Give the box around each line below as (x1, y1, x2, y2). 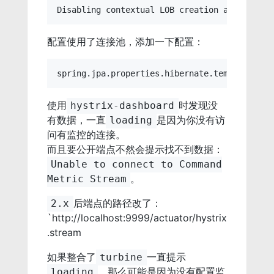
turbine (100, 251, 143, 264)
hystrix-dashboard (70, 100, 175, 112)
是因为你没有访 (156, 114, 225, 127)
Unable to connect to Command (51, 158, 223, 171)
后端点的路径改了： (73, 197, 161, 210)
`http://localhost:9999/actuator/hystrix (46, 212, 227, 224)
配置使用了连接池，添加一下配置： (46, 35, 204, 48)
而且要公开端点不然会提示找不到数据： (46, 143, 223, 156)
